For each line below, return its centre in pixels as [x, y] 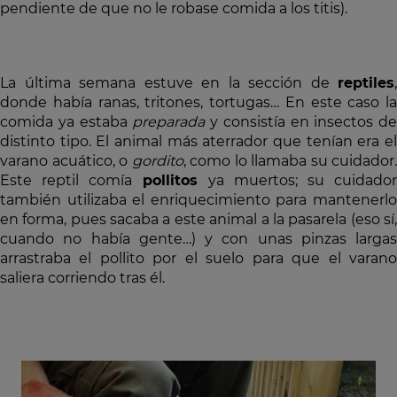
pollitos [165, 180]
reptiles [366, 83]
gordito [157, 161]
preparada [169, 122]
